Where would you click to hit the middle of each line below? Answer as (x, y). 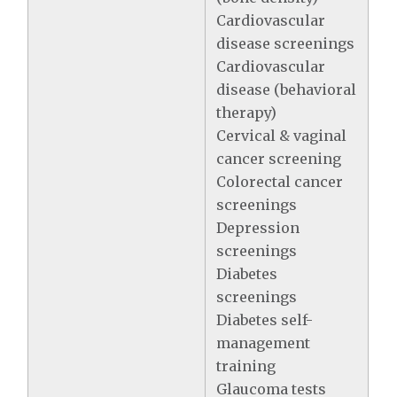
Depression (258, 228)
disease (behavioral (287, 90)
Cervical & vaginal (282, 136)
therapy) (247, 113)
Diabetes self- (265, 320)
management (264, 343)
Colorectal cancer (280, 182)
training (246, 366)
